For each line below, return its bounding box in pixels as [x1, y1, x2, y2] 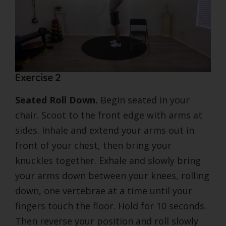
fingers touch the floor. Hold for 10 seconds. [15, 199, 206, 212]
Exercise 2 [15, 71, 61, 83]
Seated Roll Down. [15, 93, 100, 106]
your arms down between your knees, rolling [15, 169, 209, 182]
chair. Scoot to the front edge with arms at [15, 108, 202, 121]
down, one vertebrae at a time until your [15, 184, 192, 197]
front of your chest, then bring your [15, 139, 172, 151]
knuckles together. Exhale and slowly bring [15, 154, 201, 166]
